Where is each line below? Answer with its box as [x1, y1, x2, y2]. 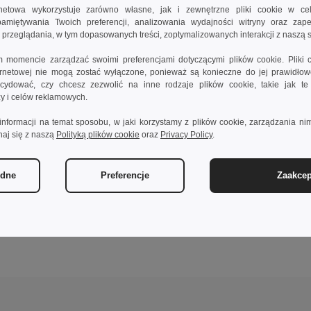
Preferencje [101, 170, 149, 180]
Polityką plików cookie [56, 130, 140, 140]
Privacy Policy [160, 130, 212, 140]
